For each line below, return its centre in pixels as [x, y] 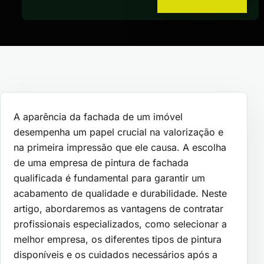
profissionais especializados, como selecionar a [120, 224]
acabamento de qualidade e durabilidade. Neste [120, 193]
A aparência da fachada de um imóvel [98, 116]
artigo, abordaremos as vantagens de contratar [118, 208]
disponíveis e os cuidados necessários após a [115, 254]
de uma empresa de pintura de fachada [101, 162]
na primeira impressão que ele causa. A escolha [120, 147]
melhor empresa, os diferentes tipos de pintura [118, 239]
